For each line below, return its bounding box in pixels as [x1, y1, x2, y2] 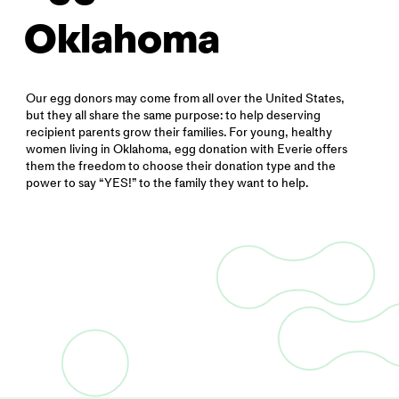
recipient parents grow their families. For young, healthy [26, 124, 333, 140]
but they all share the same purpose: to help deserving [26, 107, 322, 123]
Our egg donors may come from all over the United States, [26, 90, 346, 106]
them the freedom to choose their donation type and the [26, 158, 337, 174]
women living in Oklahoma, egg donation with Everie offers [26, 141, 348, 157]
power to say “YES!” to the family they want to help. [26, 175, 309, 191]
